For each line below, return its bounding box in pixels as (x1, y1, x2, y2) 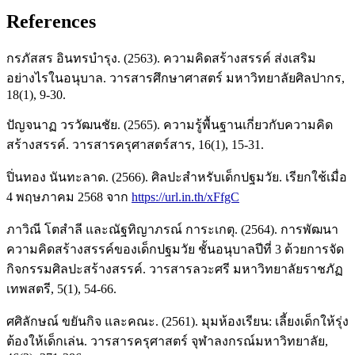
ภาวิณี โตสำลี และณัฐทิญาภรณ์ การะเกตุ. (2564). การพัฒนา (6, 222, 338, 236)
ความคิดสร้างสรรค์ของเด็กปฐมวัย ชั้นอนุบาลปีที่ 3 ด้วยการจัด (6, 242, 344, 256)
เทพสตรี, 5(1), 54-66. (6, 281, 116, 296)
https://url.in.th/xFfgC (132, 189, 239, 204)
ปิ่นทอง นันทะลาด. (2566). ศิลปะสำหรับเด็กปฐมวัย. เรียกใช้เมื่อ (6, 170, 347, 184)
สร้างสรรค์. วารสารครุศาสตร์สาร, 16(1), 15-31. (6, 137, 264, 151)
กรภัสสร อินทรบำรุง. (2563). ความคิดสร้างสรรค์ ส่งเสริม (6, 51, 316, 65)
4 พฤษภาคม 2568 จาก (6, 189, 132, 204)
